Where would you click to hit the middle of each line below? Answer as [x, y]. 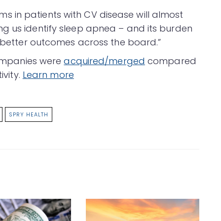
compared [170, 61]
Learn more [48, 75]
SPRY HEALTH [29, 115]
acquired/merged [104, 61]
